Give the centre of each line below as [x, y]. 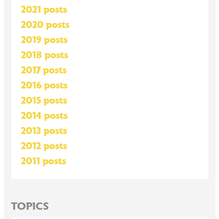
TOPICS [30, 207]
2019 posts [44, 40]
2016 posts [44, 86]
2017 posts [44, 70]
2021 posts [44, 10]
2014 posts [44, 116]
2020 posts [45, 25]
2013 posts [44, 131]
